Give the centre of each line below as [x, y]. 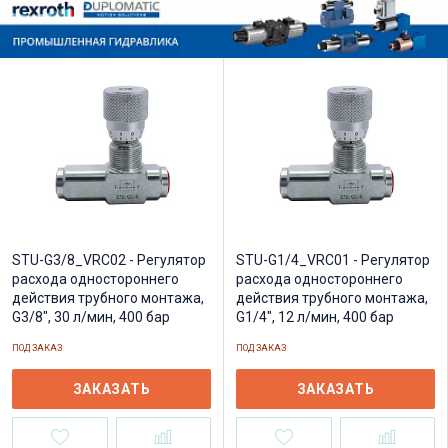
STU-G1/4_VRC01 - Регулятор [333, 260]
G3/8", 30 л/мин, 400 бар [91, 317]
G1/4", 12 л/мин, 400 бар [315, 317]
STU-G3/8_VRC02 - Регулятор [109, 260]
